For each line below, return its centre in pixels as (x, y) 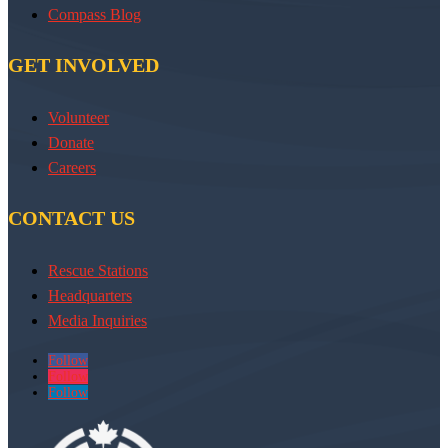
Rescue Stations (98, 271)
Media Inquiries (97, 321)
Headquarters (90, 296)
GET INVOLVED (83, 65)
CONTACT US (71, 218)
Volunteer (78, 117)
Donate (71, 142)
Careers (72, 167)
